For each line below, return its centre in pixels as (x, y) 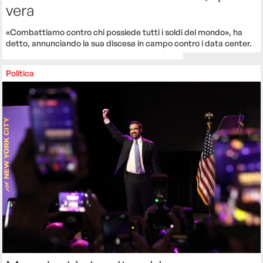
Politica (20, 73)
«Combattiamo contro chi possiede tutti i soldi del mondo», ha (124, 32)
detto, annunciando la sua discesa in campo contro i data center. (129, 43)
